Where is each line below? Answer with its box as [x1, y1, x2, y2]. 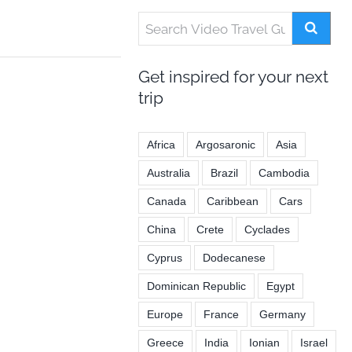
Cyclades [244, 222, 290, 236]
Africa [146, 137, 175, 151]
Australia [146, 166, 190, 179]
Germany [258, 307, 306, 321]
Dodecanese [202, 251, 266, 264]
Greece [146, 335, 184, 349]
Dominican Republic [146, 279, 246, 292]
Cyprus [146, 251, 182, 264]
